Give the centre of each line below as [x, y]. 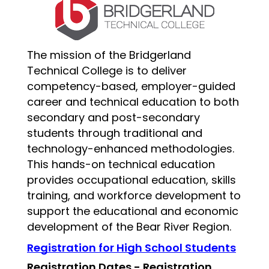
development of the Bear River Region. [132, 227]
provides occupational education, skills [131, 180]
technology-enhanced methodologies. [131, 149]
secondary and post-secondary [113, 117]
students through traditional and [115, 133]
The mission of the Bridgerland [109, 55]
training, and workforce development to [134, 195]
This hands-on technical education [121, 164]
